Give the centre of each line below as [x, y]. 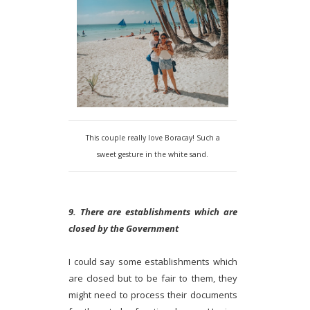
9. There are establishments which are [153, 212]
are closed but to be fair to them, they [153, 279]
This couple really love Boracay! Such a [153, 138]
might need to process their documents [153, 295]
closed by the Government [124, 229]
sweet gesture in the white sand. [153, 155]
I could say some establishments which [153, 262]
